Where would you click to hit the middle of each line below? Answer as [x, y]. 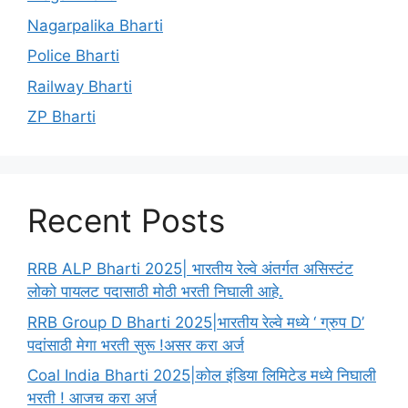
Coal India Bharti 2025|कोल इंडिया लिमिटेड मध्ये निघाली [202, 376]
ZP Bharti [61, 117]
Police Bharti [73, 56]
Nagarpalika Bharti [95, 25]
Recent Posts [126, 221]
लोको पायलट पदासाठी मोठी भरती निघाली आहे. [155, 292]
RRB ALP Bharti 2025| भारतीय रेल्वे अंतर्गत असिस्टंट [190, 269]
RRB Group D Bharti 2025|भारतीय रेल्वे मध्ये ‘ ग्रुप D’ [196, 322]
